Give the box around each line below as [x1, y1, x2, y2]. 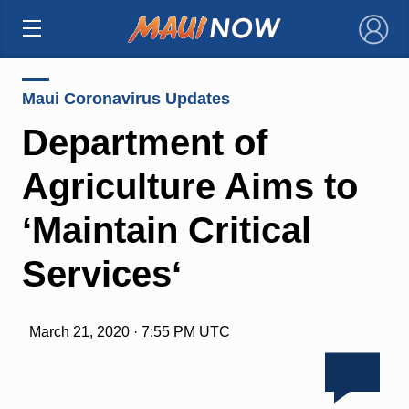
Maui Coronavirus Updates [21, 89, 230, 108]
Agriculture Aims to [21, 165, 358, 206]
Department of [21, 121, 267, 163]
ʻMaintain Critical [21, 209, 311, 250]
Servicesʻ [21, 253, 182, 294]
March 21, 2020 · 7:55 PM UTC [28, 323, 230, 340]
